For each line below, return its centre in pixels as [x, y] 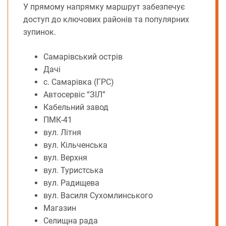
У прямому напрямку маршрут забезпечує [104, 7]
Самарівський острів [83, 57]
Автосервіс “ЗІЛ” [74, 95]
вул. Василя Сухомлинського [98, 196]
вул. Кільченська [75, 145]
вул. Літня [62, 133]
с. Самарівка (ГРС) [79, 82]
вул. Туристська [73, 171]
